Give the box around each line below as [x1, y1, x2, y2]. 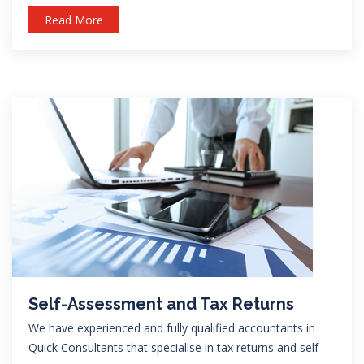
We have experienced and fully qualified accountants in [28, 319, 315, 336]
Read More [45, 11, 103, 28]
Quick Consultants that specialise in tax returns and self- [28, 339, 323, 355]
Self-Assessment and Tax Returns [28, 293, 294, 314]
